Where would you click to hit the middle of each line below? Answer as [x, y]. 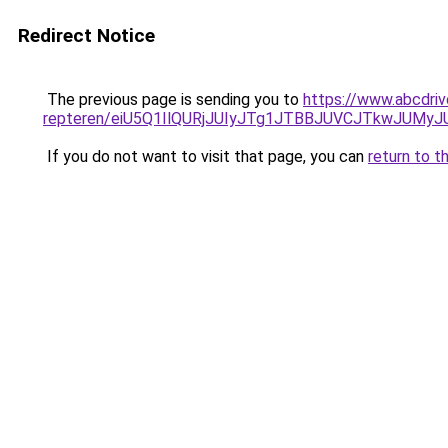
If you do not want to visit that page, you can [205, 156]
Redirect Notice [86, 35]
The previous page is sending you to [173, 99]
